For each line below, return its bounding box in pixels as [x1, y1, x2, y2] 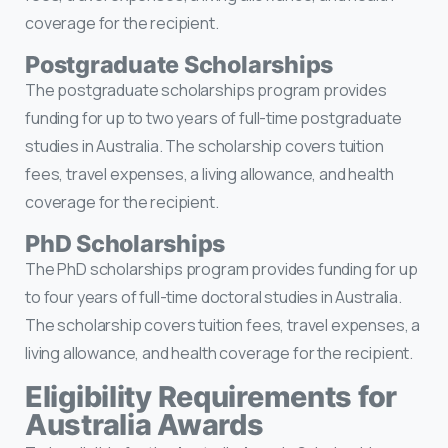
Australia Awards [25, 406, 264, 442]
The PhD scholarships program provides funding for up [25, 257, 418, 280]
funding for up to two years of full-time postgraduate [25, 106, 402, 129]
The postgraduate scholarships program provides [25, 78, 387, 101]
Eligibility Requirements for [25, 378, 397, 414]
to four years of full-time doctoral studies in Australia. [25, 285, 402, 308]
